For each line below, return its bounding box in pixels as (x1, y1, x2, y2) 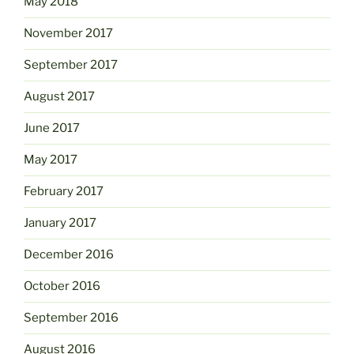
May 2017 (24, 153, 77, 168)
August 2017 (24, 89, 95, 104)
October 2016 (24, 279, 100, 294)
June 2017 (24, 121, 80, 136)
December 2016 (24, 247, 114, 262)
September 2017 (24, 58, 118, 73)
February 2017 (24, 184, 104, 199)
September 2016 (24, 311, 119, 326)
